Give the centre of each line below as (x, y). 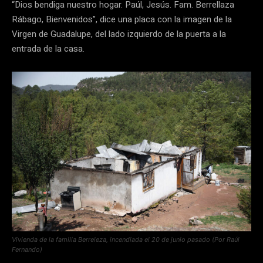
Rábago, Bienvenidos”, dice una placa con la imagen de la (122, 19)
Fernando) (27, 250)
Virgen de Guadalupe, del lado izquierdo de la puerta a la (119, 34)
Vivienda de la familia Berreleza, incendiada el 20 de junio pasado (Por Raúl (126, 240)
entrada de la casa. (48, 48)
